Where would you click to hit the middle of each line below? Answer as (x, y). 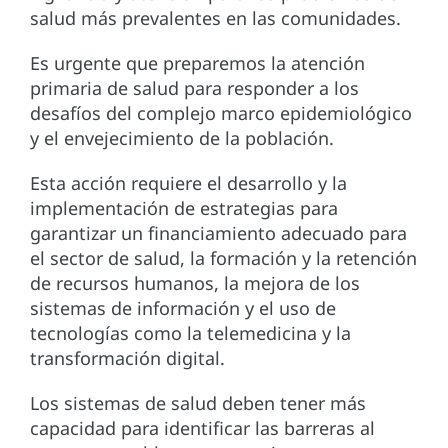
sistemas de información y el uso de (183, 308)
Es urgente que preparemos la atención (197, 63)
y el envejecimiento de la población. (182, 138)
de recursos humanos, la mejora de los (195, 283)
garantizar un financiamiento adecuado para (218, 233)
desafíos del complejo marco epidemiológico (221, 113)
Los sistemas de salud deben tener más (198, 403)
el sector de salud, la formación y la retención (223, 258)
